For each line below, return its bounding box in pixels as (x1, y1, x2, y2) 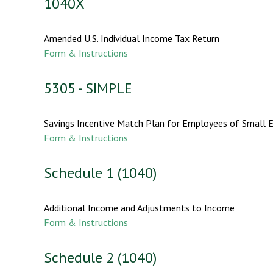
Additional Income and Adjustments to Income (44, 201, 235, 214)
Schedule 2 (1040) (44, 247, 157, 267)
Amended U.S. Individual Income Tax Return (44, 32, 219, 44)
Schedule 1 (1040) (44, 163, 157, 182)
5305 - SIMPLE (44, 78, 132, 97)
